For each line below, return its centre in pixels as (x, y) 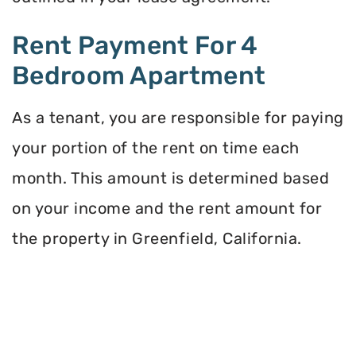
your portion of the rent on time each (156, 147)
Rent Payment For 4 (135, 45)
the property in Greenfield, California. (157, 238)
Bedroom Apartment (139, 75)
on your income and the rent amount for (167, 208)
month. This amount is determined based (170, 178)
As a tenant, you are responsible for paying (178, 117)
